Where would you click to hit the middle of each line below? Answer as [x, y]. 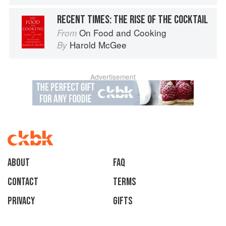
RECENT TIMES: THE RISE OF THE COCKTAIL [132, 20]
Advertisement [113, 77]
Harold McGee [98, 45]
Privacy [21, 201]
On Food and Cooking [123, 33]
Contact [23, 182]
